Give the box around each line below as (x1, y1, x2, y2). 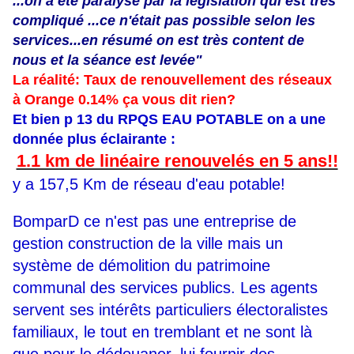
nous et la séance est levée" (13, 52, 202, 69)
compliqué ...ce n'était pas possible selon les (13, 13, 315, 29)
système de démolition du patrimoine (13, 257, 270, 275)
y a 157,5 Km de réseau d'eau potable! (13, 175, 285, 194)
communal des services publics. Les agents (13, 279, 318, 297)
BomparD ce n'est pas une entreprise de (13, 213, 296, 231)
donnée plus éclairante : (13, 131, 175, 148)
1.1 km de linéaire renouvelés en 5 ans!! (16, 151, 338, 171)
